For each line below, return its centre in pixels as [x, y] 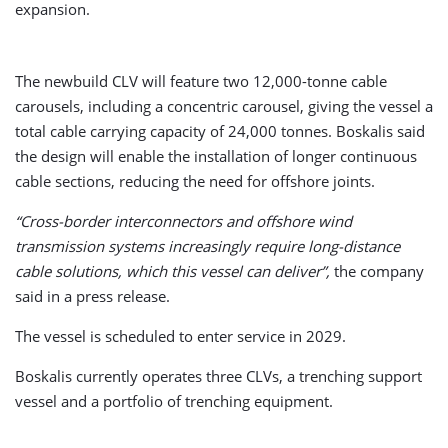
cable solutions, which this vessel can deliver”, [172, 270]
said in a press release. [92, 295]
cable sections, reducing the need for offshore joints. [195, 180]
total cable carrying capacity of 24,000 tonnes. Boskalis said [220, 130]
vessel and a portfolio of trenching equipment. [174, 400]
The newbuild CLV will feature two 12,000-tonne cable [201, 80]
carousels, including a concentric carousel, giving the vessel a [224, 105]
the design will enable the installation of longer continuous [216, 155]
